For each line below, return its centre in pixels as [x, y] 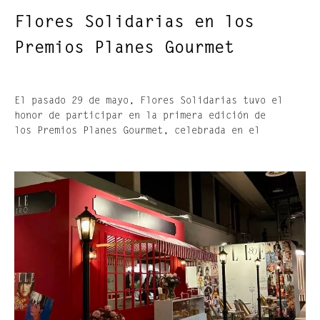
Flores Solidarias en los [134, 22]
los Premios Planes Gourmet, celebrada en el [137, 131]
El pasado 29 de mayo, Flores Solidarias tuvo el [149, 101]
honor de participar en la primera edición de [140, 116]
